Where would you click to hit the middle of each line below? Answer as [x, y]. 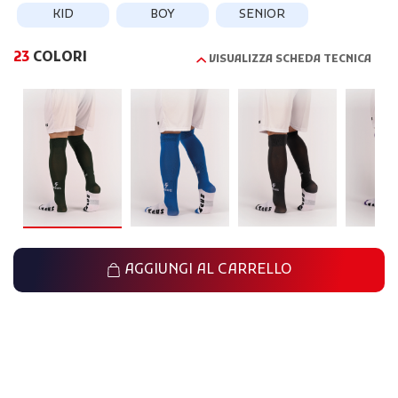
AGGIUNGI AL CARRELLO [206, 271]
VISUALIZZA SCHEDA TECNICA [290, 60]
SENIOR [262, 15]
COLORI [58, 58]
